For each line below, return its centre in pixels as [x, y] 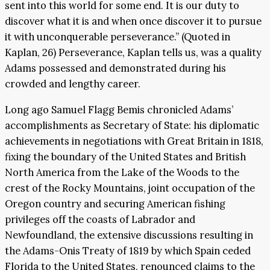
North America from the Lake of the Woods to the [122, 172]
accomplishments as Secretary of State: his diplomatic [132, 125]
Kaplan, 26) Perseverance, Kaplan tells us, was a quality [133, 53]
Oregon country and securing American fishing [115, 203]
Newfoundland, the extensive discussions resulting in [129, 235]
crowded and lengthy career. [73, 84]
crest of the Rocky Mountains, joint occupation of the [130, 188]
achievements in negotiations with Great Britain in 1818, [134, 141]
